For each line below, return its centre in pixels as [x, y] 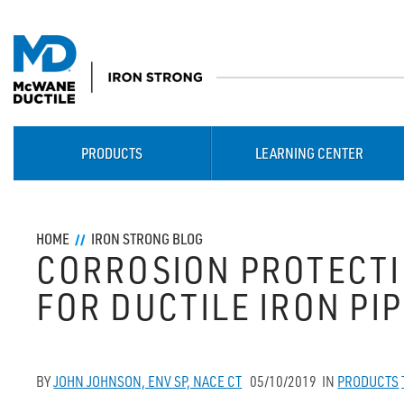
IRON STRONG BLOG [147, 239]
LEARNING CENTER [310, 153]
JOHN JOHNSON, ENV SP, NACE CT [148, 381]
